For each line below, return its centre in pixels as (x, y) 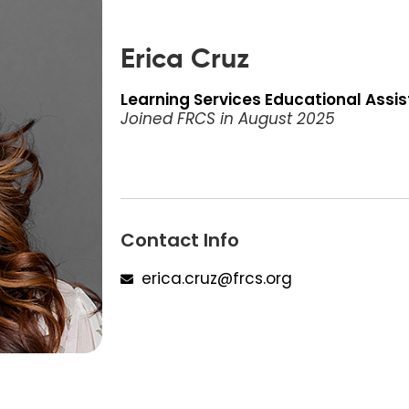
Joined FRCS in (179, 118)
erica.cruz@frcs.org (216, 279)
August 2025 (287, 118)
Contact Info (180, 241)
